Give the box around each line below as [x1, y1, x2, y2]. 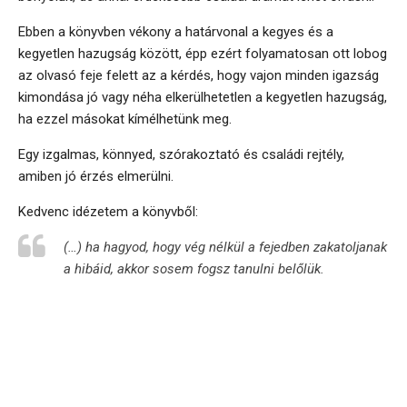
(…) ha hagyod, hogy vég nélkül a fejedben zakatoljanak [64, 239, 387, 256]
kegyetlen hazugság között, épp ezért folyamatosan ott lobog [18, 45, 387, 63]
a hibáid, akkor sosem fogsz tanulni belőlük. [64, 261, 324, 278]
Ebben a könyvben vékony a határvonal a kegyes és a [18, 24, 333, 41]
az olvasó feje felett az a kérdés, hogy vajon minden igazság [18, 67, 379, 84]
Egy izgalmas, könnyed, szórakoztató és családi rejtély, [18, 146, 344, 164]
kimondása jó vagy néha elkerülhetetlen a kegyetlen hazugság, [18, 89, 387, 106]
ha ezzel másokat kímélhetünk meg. [18, 111, 232, 128]
